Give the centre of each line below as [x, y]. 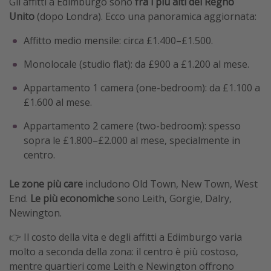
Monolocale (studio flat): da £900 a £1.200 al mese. [136, 64]
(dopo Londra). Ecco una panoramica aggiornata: [145, 17]
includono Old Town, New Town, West [170, 184]
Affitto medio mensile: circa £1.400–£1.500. [118, 41]
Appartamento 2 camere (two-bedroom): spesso [132, 126]
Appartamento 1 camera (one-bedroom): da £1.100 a [142, 88]
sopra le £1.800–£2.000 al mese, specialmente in [132, 141]
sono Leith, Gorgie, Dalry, [173, 199]
